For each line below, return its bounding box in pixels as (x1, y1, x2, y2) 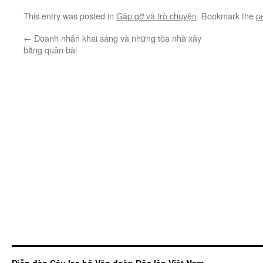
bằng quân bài (23, 43, 77, 56)
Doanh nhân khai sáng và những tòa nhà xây (32, 32, 201, 44)
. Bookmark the (197, 9, 256, 22)
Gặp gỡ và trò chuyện (116, 9, 197, 22)
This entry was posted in (23, 9, 116, 22)
